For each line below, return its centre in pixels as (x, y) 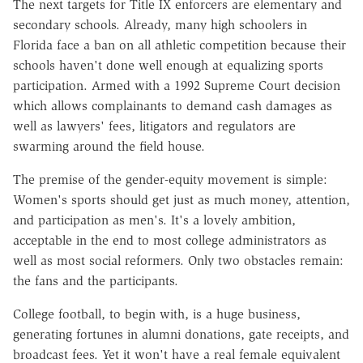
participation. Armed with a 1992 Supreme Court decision (177, 85)
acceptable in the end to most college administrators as (170, 240)
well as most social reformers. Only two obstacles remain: (178, 260)
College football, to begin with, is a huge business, (157, 314)
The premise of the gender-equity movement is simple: (170, 179)
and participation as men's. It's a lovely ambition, (154, 220)
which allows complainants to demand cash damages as (173, 105)
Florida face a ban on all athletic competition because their (179, 45)
